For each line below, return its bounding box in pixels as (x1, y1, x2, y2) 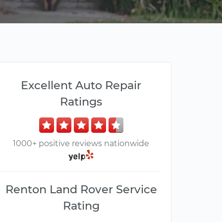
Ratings (60, 95, 102, 109)
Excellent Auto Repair (21, 78, 141, 92)
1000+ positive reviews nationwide (13, 139, 149, 148)
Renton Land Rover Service (5, 182, 157, 197)
